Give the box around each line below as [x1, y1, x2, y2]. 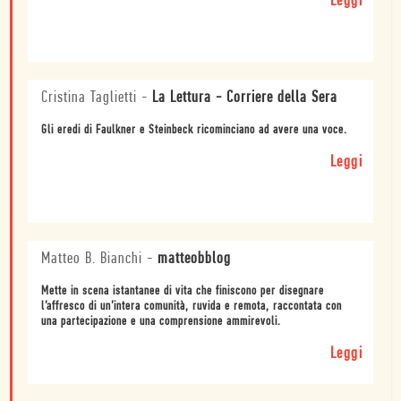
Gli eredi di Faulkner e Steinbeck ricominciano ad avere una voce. [41, 124, 347, 138]
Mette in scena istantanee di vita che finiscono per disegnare [41, 285, 324, 299]
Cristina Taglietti [41, 90, 137, 107]
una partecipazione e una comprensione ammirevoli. [41, 315, 281, 329]
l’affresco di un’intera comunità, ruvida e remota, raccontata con [41, 300, 342, 314]
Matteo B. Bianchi [41, 251, 142, 269]
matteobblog [158, 251, 231, 269]
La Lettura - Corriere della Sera [152, 90, 337, 107]
